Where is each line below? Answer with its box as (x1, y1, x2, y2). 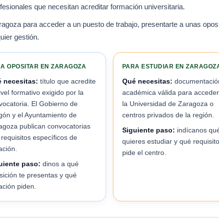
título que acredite (38, 77, 96, 85)
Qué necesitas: (122, 77, 173, 85)
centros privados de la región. (122, 111, 214, 119)
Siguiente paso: (122, 126, 175, 134)
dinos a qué (41, 160, 79, 168)
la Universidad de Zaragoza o (122, 100, 214, 108)
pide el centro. (122, 149, 166, 156)
